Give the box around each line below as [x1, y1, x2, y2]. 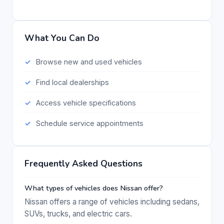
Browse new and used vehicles [35, 57, 142, 66]
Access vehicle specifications [35, 98, 136, 107]
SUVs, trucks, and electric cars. [24, 208, 132, 218]
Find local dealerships [35, 77, 109, 86]
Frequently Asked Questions [24, 157, 142, 169]
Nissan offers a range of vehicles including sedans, [24, 196, 199, 206]
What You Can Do [24, 31, 99, 44]
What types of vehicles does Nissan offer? [24, 183, 163, 193]
